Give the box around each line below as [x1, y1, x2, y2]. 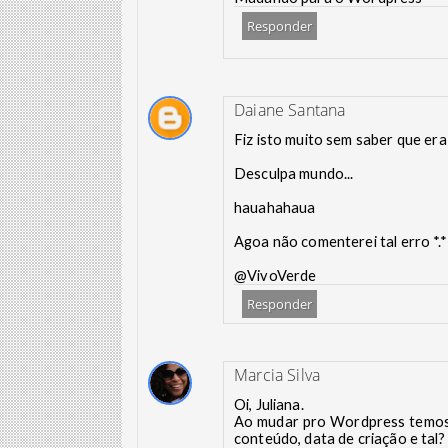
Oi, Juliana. [234, 396, 304, 413]
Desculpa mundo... [234, 165, 354, 182]
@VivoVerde [234, 267, 317, 284]
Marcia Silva [234, 364, 321, 386]
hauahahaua [234, 199, 316, 216]
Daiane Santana [234, 99, 346, 121]
